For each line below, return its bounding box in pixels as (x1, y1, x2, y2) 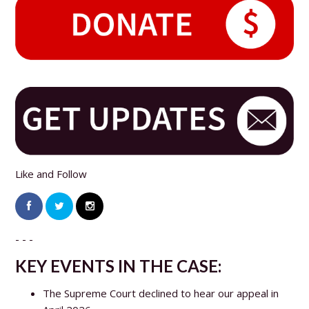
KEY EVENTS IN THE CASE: (15, 255, 222, 276)
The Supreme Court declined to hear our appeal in (43, 286, 279, 300)
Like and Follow (15, 166, 88, 181)
